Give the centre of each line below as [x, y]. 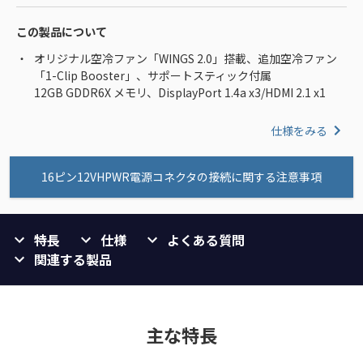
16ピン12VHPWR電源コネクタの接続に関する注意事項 [181, 177]
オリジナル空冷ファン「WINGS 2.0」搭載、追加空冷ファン [186, 59]
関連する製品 [73, 260]
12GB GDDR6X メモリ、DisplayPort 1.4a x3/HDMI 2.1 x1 [180, 93]
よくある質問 [206, 240]
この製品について [62, 32]
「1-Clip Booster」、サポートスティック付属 [153, 76]
